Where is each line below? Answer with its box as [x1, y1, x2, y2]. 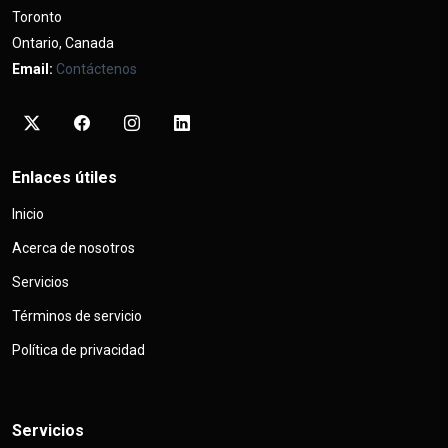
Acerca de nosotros [12, 240, 135, 256]
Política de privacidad [12, 342, 145, 358]
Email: [12, 61, 53, 77]
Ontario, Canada [12, 35, 114, 51]
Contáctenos [56, 61, 137, 77]
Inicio [12, 206, 44, 222]
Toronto [12, 9, 62, 25]
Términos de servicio [12, 308, 142, 324]
